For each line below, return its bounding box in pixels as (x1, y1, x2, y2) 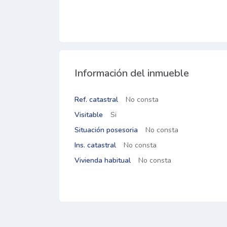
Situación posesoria (74, 125, 138, 135)
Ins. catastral (74, 140, 116, 150)
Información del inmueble (74, 66, 189, 80)
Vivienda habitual (74, 156, 131, 165)
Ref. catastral (74, 95, 118, 104)
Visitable (74, 110, 103, 120)
